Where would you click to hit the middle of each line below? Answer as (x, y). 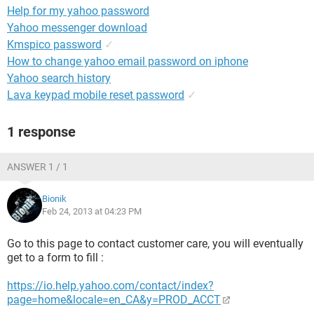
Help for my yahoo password (78, 11)
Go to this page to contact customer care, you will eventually (155, 244)
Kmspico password (54, 45)
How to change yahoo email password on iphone (128, 61)
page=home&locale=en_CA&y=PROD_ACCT (114, 300)
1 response (41, 132)
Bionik (54, 199)
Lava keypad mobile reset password (96, 95)
